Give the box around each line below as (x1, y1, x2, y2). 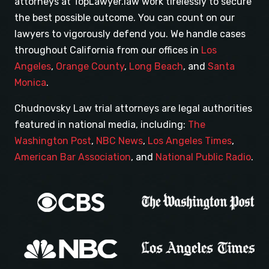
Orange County (56, 61, 124, 73)
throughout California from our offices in (14, 44, 201, 56)
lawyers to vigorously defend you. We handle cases (14, 28, 246, 40)
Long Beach (129, 61, 183, 73)
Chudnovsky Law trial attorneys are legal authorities (14, 103, 252, 115)
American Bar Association (14, 151, 131, 163)
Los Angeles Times (148, 135, 232, 147)
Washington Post (14, 135, 91, 147)
